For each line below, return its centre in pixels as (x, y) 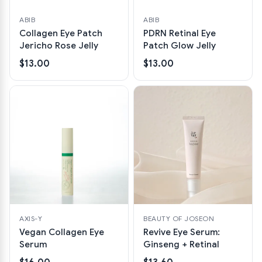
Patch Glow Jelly (180, 46)
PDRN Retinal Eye (180, 33)
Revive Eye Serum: (182, 232)
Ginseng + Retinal (181, 244)
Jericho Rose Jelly (59, 46)
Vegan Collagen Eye (62, 232)
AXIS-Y (31, 218)
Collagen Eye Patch (61, 33)
